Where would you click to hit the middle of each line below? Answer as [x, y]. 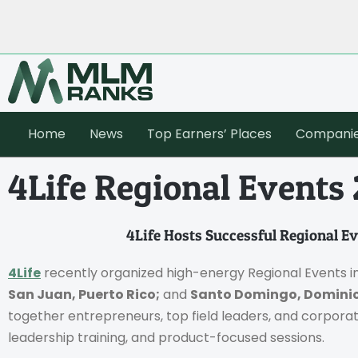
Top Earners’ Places [209, 133]
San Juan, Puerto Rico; [84, 294]
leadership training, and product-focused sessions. [166, 337]
